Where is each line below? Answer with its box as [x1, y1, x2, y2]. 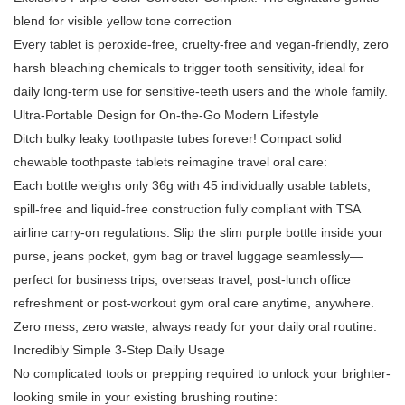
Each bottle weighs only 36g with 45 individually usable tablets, [14, 178, 371, 193]
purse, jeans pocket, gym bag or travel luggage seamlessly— [14, 249, 363, 264]
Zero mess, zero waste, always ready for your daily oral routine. [14, 319, 377, 334]
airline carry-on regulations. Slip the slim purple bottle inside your [14, 225, 383, 240]
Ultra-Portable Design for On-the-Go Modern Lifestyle [14, 108, 319, 123]
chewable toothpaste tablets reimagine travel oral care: [14, 155, 327, 170]
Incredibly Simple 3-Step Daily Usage [14, 343, 225, 358]
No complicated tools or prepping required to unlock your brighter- [14, 366, 391, 381]
